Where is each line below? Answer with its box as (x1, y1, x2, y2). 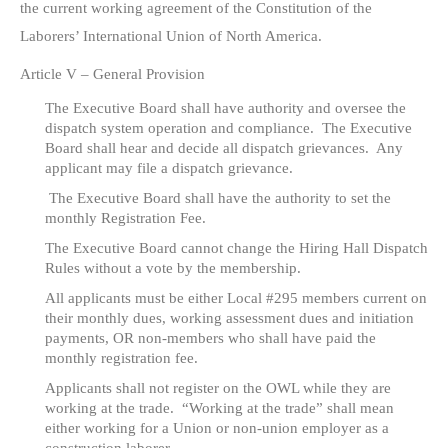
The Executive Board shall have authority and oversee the (45, 100, 406, 117)
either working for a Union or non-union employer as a (45, 420, 389, 437)
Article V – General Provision (20, 66, 205, 83)
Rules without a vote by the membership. (45, 260, 301, 277)
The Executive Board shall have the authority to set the (45, 190, 391, 207)
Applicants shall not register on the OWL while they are (45, 380, 391, 397)
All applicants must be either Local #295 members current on (45, 290, 427, 307)
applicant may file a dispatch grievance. (45, 160, 293, 177)
